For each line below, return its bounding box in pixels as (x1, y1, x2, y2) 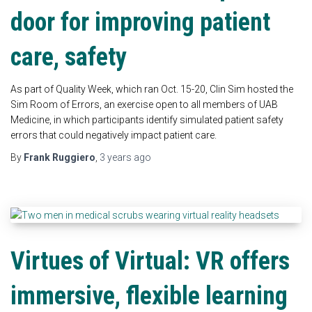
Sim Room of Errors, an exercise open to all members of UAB (10, 98, 278, 110)
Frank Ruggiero (24, 151, 95, 163)
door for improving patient (10, 7, 270, 37)
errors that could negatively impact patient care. (10, 129, 217, 141)
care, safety (10, 42, 127, 72)
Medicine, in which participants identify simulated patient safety (10, 114, 283, 125)
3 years (100, 151, 132, 163)
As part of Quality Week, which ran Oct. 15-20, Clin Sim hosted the (10, 83, 293, 95)
